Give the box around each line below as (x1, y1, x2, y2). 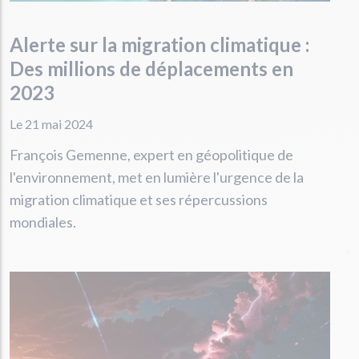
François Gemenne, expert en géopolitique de (10, 146, 293, 163)
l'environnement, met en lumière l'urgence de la (10, 168, 304, 186)
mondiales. (10, 213, 76, 231)
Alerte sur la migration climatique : (10, 33, 309, 56)
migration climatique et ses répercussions (10, 191, 268, 208)
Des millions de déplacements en (10, 57, 293, 80)
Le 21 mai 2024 (10, 116, 93, 131)
